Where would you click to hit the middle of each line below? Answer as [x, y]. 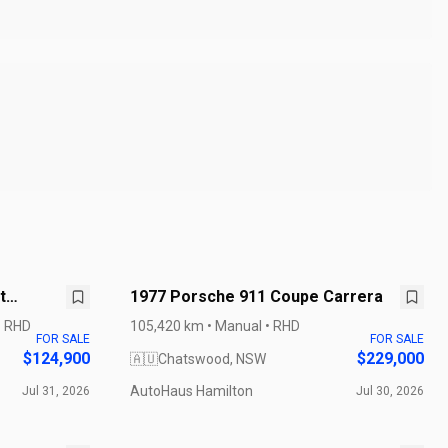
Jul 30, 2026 [390, 391]
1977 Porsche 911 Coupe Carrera [256, 296]
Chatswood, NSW [212, 359]
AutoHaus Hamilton [191, 391]
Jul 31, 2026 [56, 391]
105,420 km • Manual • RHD [215, 326]
